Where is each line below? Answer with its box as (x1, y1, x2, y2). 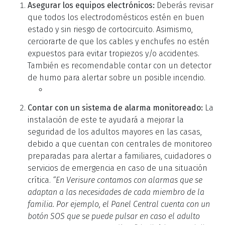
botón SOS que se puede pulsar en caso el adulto (28, 211, 200, 221)
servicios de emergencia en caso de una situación (28, 163, 207, 173)
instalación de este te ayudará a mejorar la (28, 115, 184, 125)
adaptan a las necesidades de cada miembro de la (28, 187, 204, 197)
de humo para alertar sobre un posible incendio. (28, 72, 205, 82)
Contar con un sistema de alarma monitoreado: (28, 102, 205, 113)
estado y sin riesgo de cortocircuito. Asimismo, (28, 24, 193, 34)
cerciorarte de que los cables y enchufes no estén (28, 36, 209, 46)
